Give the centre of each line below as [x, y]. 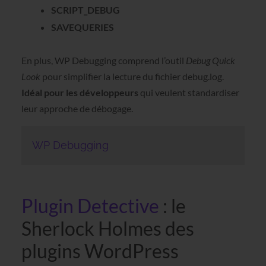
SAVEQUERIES [82, 27]
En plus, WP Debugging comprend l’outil [102, 61]
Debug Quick [209, 61]
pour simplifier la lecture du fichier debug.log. [132, 77]
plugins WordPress [100, 251]
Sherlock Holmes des [107, 228]
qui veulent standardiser [189, 93]
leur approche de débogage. [77, 109]
